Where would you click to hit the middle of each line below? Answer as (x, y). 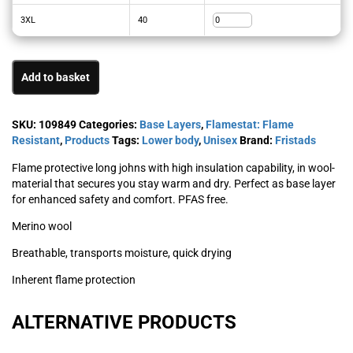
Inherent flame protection (74, 279)
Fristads (295, 140)
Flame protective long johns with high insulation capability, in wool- (173, 167)
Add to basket (56, 77)
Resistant (36, 140)
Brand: (257, 140)
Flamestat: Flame (250, 124)
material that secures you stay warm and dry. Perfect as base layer (174, 183)
